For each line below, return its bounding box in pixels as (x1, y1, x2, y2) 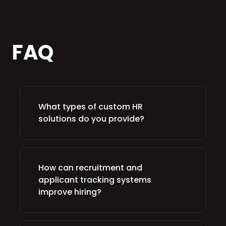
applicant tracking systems (38, 174, 151, 186)
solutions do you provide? (38, 113, 144, 125)
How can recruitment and (38, 162, 142, 174)
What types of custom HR (38, 101, 143, 112)
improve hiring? (38, 186, 101, 198)
